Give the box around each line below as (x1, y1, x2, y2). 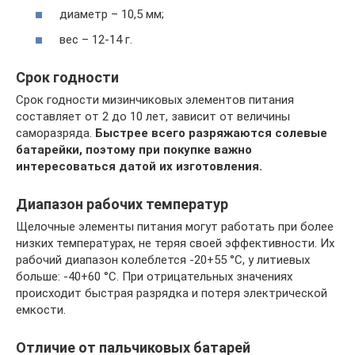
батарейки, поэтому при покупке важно (16, 142, 252, 157)
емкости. (16, 302, 66, 317)
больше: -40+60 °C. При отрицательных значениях (16, 269, 292, 284)
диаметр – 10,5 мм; (59, 7, 164, 22)
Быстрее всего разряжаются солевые (95, 125, 327, 140)
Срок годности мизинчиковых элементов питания (16, 92, 294, 107)
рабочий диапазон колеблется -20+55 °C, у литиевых (16, 252, 310, 267)
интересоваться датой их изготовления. (16, 158, 262, 174)
